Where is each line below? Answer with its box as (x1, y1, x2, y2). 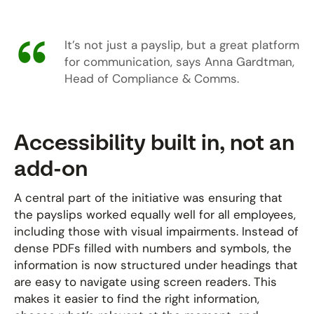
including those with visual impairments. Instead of (14, 224, 299, 239)
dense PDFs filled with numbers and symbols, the (14, 240, 292, 256)
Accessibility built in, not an (14, 129, 294, 155)
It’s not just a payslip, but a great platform (64, 37, 299, 53)
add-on (14, 155, 88, 181)
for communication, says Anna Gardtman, (64, 54, 294, 69)
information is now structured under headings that (14, 257, 298, 273)
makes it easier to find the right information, (14, 291, 259, 306)
